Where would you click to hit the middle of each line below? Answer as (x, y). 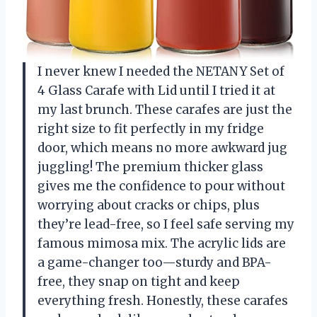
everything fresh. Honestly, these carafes (163, 300)
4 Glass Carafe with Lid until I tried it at (156, 90)
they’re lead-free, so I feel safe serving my (166, 224)
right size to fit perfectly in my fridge (151, 128)
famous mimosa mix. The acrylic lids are (162, 243)
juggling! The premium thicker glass (150, 167)
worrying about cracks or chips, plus (149, 205)
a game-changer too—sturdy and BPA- (155, 262)
